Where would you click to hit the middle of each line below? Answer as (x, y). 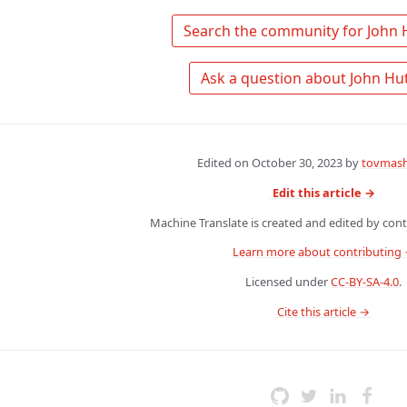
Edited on (224, 163)
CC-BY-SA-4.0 (365, 282)
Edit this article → (323, 192)
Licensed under (288, 282)
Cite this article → (325, 311)
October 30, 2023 (297, 163)
